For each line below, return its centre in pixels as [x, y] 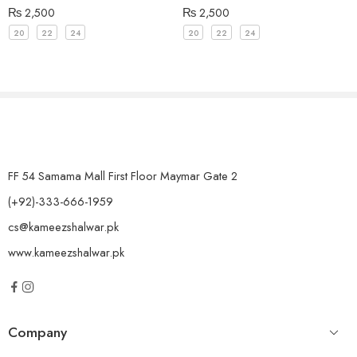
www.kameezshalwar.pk [66, 253]
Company [37, 333]
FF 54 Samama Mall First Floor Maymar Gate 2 [123, 176]
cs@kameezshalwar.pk [63, 227]
